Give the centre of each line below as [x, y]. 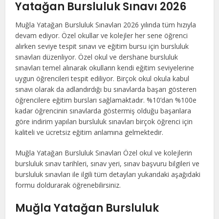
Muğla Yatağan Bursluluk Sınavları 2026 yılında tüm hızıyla [106, 25]
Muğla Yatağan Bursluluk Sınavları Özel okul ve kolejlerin [104, 153]
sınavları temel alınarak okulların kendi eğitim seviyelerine [105, 68]
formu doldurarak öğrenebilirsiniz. [68, 185]
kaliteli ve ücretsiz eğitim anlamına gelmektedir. [89, 132]
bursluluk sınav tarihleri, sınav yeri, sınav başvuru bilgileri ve [108, 164]
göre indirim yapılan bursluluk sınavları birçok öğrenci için [104, 122]
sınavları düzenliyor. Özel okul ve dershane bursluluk [97, 57]
